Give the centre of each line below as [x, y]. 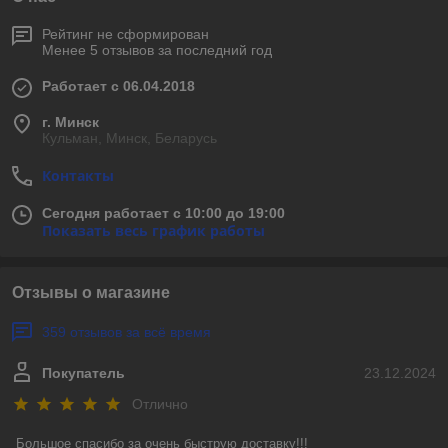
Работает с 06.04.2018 [118, 86]
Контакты [78, 175]
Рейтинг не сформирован [125, 34]
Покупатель [83, 373]
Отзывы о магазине [91, 292]
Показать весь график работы [153, 230]
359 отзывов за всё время [126, 332]
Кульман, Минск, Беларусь [129, 138]
